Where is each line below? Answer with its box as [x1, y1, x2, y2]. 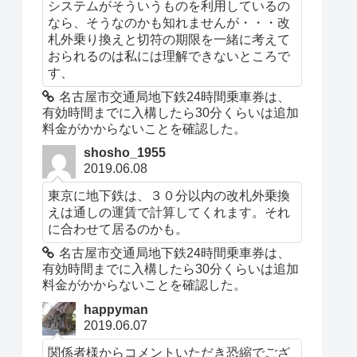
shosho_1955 [84, 146, 167, 160]
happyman [84, 302, 149, 316]
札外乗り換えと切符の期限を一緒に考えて [48, 32, 291, 47]
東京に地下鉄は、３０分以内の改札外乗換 [48, 188, 291, 203]
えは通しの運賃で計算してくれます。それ [48, 205, 291, 220]
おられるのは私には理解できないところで [48, 49, 291, 64]
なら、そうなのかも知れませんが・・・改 [48, 15, 291, 30]
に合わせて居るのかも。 [48, 222, 189, 237]
